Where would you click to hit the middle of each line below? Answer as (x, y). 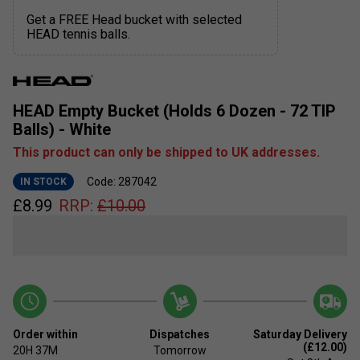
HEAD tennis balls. (78, 34)
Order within (45, 334)
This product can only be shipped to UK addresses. (166, 152)
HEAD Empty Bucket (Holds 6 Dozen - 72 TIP (174, 110)
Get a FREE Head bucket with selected (134, 19)
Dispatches (180, 334)
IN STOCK (43, 181)
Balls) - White (62, 129)
